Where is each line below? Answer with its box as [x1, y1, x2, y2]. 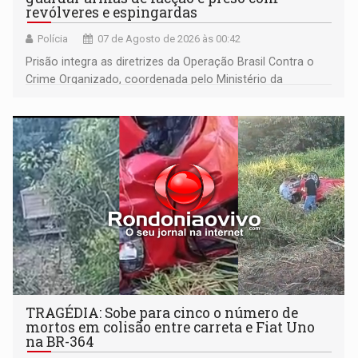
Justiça [26, 90, 64, 104]
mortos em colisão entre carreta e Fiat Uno [26, 318, 316, 337]
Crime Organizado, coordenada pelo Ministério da [26, 73, 284, 86]
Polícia [38, 33, 69, 46]
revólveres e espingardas [26, 3, 198, 22]
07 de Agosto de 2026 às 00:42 [97, 33, 241, 46]
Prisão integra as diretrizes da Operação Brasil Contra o [26, 55, 315, 69]
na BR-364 [26, 332, 95, 352]
